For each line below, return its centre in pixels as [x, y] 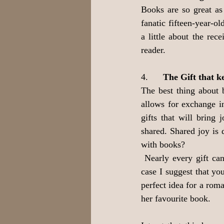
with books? [163, 144]
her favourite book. [176, 198]
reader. [153, 50]
